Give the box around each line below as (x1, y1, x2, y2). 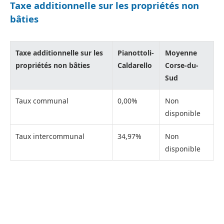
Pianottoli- (117, 47, 154, 57)
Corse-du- (165, 60, 198, 70)
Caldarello (117, 60, 152, 70)
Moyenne (165, 47, 197, 57)
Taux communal (15, 95, 68, 105)
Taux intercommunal (15, 131, 84, 141)
